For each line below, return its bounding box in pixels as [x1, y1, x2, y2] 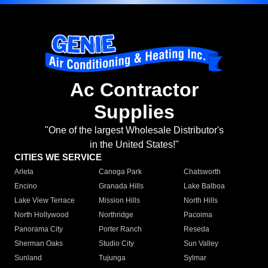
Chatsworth [183, 167, 221, 176]
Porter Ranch [99, 225, 142, 234]
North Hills [183, 196, 218, 205]
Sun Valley [183, 239, 218, 248]
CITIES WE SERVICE [14, 152, 102, 163]
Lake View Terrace [14, 196, 75, 205]
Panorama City [14, 225, 63, 234]
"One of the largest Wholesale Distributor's [44, 125, 224, 136]
